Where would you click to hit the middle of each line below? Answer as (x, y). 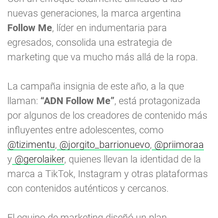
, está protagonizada (157, 101)
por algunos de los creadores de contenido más (107, 116)
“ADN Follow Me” (77, 101)
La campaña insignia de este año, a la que (96, 86)
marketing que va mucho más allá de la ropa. (103, 57)
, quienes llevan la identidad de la (133, 159)
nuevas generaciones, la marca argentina (94, 13)
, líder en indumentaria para (109, 28)
